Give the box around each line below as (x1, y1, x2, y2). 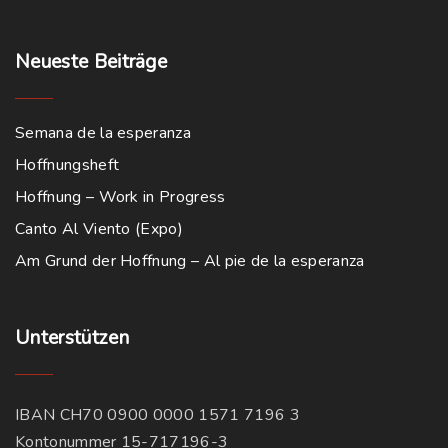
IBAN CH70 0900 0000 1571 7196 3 (15, 404, 300, 426)
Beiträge (93, 49, 168, 76)
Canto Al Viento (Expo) (15, 218, 184, 241)
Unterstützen (15, 325, 129, 352)
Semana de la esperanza (15, 122, 192, 145)
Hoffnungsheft (15, 154, 120, 177)
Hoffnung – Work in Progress (15, 186, 226, 209)
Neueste (15, 49, 89, 76)
